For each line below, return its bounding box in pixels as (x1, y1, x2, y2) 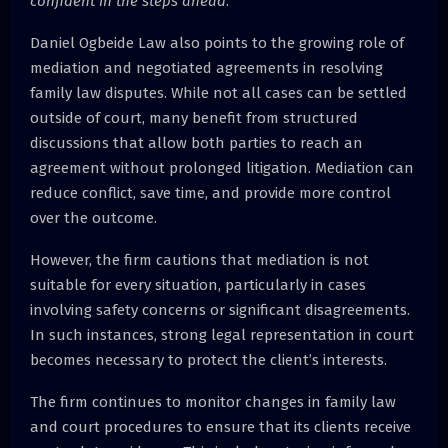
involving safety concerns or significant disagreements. (30, 300, 410, 319)
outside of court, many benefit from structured (30, 108, 358, 127)
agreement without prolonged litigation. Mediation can (30, 158, 414, 177)
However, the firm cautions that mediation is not (30, 250, 369, 269)
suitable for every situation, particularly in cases (30, 275, 366, 294)
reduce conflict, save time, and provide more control (30, 183, 391, 202)
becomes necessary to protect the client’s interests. (30, 350, 387, 369)
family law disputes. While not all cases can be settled (30, 83, 407, 102)
